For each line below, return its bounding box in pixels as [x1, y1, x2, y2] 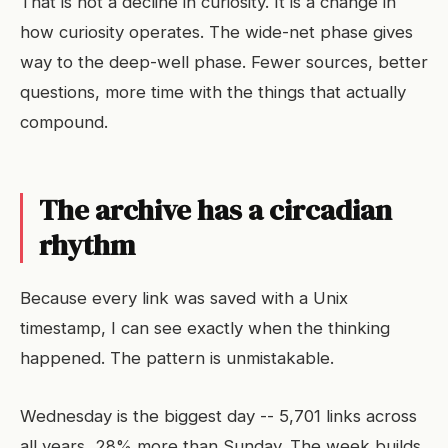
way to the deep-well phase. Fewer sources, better [20, 52, 428, 72]
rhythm [39, 225, 135, 265]
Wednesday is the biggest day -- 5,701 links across [20, 406, 417, 426]
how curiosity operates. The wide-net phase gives [20, 22, 413, 42]
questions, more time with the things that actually [20, 82, 406, 102]
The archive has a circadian [39, 190, 392, 230]
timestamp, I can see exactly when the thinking [20, 318, 390, 338]
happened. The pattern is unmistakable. [20, 348, 334, 368]
